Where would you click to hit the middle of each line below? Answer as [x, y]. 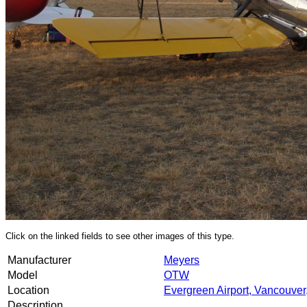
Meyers [182, 260]
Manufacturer [39, 260]
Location [28, 290]
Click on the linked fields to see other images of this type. [120, 236]
